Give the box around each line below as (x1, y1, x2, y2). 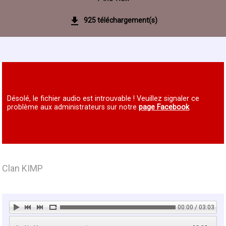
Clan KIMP (2, 163, 43, 174)
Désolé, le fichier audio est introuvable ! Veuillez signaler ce (7, 94, 200, 103)
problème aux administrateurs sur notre (7, 102, 139, 111)
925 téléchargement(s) (84, 16, 157, 24)
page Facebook (139, 102, 190, 111)
